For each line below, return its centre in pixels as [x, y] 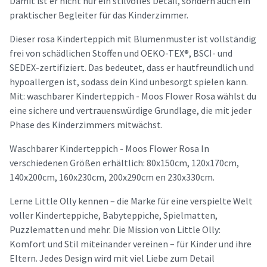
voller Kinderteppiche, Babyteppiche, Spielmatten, [114, 215]
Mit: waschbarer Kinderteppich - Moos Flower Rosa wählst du [133, 96]
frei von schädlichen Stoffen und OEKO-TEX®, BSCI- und [121, 53]
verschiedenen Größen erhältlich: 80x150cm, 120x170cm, [124, 162]
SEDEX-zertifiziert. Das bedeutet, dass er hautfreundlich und [132, 67]
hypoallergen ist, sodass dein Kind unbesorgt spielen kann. [129, 81]
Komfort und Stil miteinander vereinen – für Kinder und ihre [131, 243]
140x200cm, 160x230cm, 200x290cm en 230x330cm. [112, 177]
